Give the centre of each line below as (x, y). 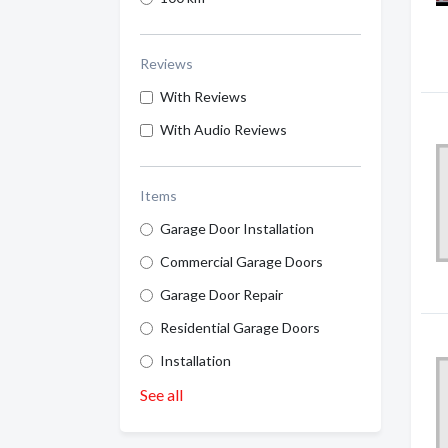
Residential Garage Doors (240, 327)
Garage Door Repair (221, 294)
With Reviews (203, 96)
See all (161, 394)
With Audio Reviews (223, 129)
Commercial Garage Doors (241, 261)
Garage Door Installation (237, 228)
